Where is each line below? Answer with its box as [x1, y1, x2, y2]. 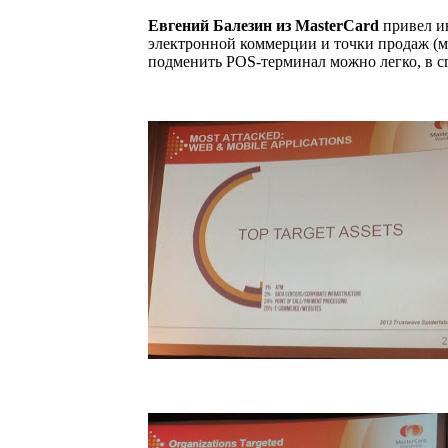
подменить [148, 53, 226, 71]
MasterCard [295, 17, 379, 35]
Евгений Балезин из [148, 17, 295, 35]
